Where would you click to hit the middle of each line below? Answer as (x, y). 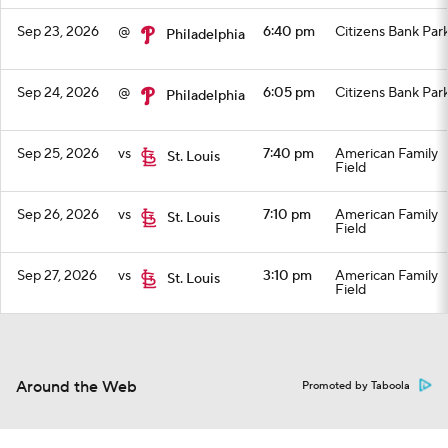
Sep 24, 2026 (58, 93)
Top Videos (45, 342)
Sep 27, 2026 (57, 276)
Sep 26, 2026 (58, 215)
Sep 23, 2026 (58, 32)
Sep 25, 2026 (58, 154)
